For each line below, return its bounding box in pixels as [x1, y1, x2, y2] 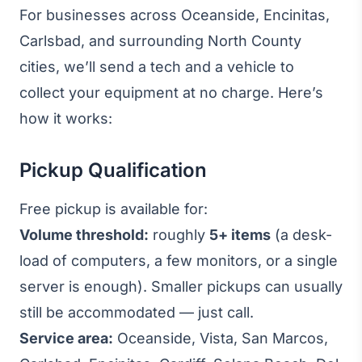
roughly [149, 226, 209, 243]
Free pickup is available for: [19, 200, 208, 217]
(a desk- [271, 226, 332, 243]
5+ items [209, 226, 271, 243]
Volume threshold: [19, 226, 149, 243]
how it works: [19, 110, 112, 127]
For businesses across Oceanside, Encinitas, [19, 6, 330, 23]
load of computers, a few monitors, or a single [19, 252, 338, 269]
